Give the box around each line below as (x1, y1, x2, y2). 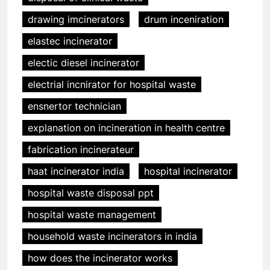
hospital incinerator (144, 165, 232, 178)
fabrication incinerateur (28, 143, 134, 156)
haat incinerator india (28, 165, 124, 178)
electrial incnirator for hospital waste (28, 78, 196, 91)
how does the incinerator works (28, 252, 172, 265)
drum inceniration (144, 13, 224, 26)
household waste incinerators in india (28, 230, 197, 243)
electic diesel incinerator (28, 57, 139, 69)
